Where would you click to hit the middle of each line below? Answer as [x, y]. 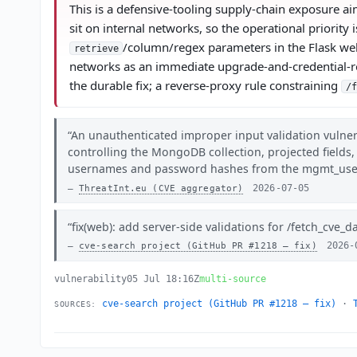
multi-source [233, 279]
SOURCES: [75, 304]
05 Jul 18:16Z [163, 279]
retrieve [96, 48]
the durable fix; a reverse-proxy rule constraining [206, 85]
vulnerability [91, 279]
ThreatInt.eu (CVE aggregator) [161, 188]
